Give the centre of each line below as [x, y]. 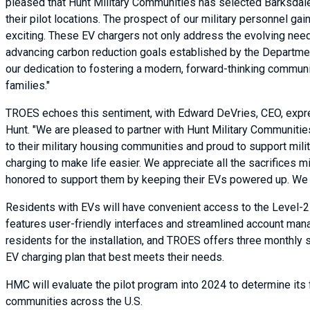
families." [28, 85]
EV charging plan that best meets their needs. [115, 257]
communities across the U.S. [74, 301]
